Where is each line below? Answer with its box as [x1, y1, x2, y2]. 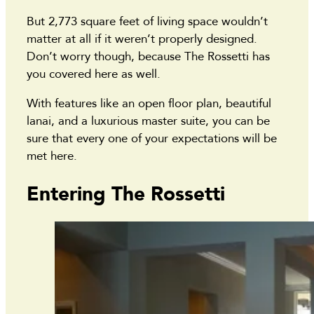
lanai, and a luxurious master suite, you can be [27, 112, 270, 129]
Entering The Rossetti [27, 181, 225, 208]
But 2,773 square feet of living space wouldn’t [27, 13, 268, 29]
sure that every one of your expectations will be [27, 130, 277, 146]
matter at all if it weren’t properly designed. [27, 30, 257, 47]
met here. [27, 147, 81, 164]
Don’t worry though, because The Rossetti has [27, 48, 270, 64]
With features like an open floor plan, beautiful [27, 95, 271, 111]
